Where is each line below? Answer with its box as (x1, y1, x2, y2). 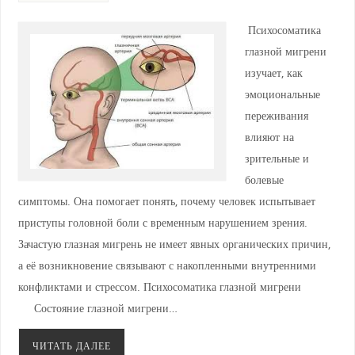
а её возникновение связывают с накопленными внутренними (17, 257, 316, 273)
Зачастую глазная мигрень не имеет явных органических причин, (17, 235, 330, 251)
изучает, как (244, 64, 303, 80)
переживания (244, 107, 308, 123)
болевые (244, 171, 284, 187)
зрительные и (244, 150, 309, 166)
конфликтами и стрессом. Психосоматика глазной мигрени (17, 278, 301, 294)
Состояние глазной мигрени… (17, 300, 177, 315)
